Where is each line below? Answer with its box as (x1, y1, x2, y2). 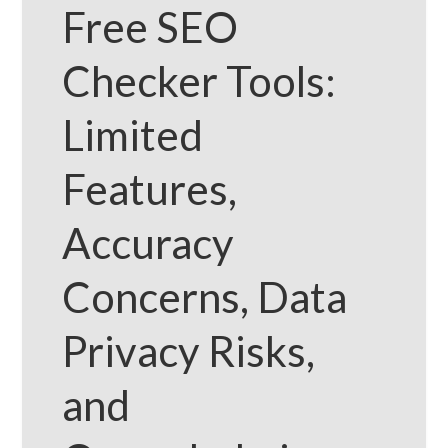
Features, (62, 164, 238, 215)
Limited (62, 110, 204, 161)
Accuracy (62, 218, 235, 269)
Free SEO (62, 2, 239, 53)
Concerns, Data (62, 272, 348, 323)
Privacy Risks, (62, 326, 316, 377)
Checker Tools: (62, 56, 337, 107)
